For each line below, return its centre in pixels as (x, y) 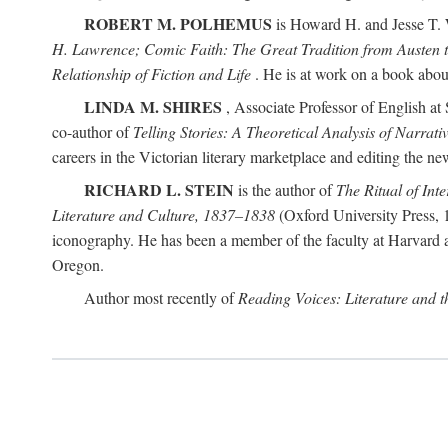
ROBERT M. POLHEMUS (178, 23)
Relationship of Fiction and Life (151, 73)
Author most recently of (161, 297)
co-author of (92, 131)
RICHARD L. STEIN (159, 189)
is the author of (285, 189)
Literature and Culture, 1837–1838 (163, 214)
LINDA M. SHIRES (153, 106)
